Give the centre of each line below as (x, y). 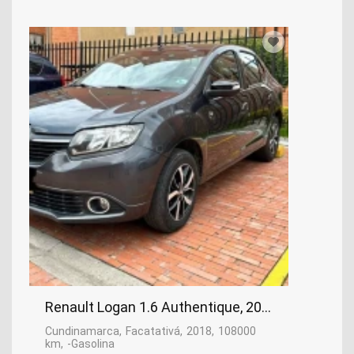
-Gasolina (91, 344)
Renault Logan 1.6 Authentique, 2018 (161, 307)
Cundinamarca (82, 331)
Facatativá (153, 331)
